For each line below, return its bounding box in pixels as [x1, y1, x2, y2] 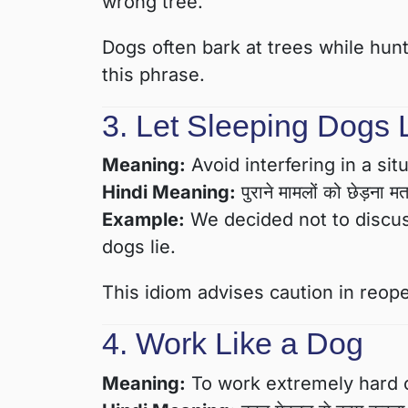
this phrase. [102, 63, 205, 86]
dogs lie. [102, 236, 176, 259]
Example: [102, 209, 185, 231]
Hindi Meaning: [102, 181, 236, 204]
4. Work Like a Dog [102, 326, 363, 362]
